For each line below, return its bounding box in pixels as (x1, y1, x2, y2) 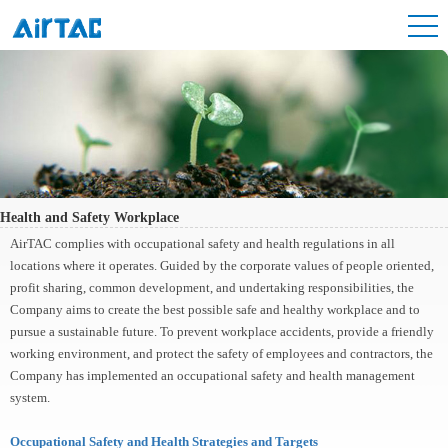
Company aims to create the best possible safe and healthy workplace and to (10, 301, 420, 317)
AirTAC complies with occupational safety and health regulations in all (10, 235, 395, 251)
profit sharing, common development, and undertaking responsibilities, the (10, 279, 414, 295)
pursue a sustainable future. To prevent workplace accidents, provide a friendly (10, 323, 434, 339)
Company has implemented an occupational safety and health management (10, 367, 415, 383)
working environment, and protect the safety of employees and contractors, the (10, 345, 433, 361)
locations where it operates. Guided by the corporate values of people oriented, (10, 257, 434, 273)
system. (10, 389, 50, 405)
